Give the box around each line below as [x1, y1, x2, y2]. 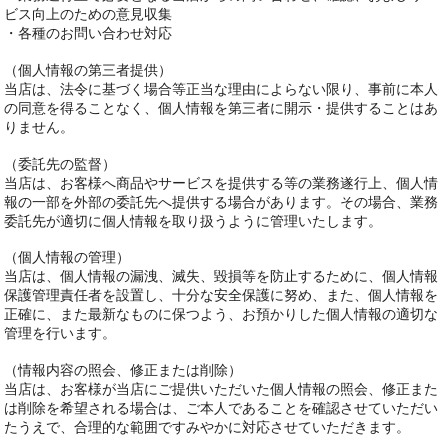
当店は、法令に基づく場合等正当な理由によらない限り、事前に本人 [4, 80, 439, 98]
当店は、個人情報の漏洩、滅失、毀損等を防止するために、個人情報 [4, 267, 439, 285]
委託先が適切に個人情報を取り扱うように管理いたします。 [4, 211, 383, 229]
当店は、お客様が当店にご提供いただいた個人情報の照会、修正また [4, 379, 439, 397]
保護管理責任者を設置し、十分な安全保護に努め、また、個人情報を [4, 286, 439, 304]
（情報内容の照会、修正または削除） [4, 360, 243, 378]
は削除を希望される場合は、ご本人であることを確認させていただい [4, 398, 439, 416]
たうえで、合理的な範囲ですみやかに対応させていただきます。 [4, 417, 411, 435]
